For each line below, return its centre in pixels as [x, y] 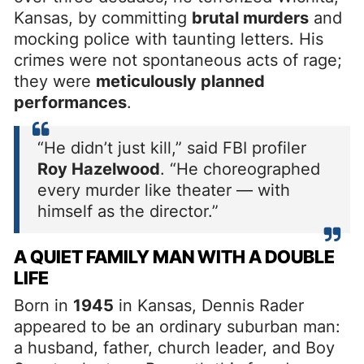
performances [70, 102]
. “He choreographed [240, 169]
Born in [43, 305]
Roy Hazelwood [99, 169]
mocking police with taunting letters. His [169, 39]
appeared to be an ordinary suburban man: [177, 326]
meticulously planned [180, 81]
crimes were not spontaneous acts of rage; [178, 60]
